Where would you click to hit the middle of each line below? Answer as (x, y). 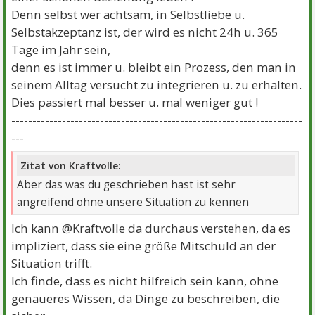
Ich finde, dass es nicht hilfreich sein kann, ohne (145, 281)
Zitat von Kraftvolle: (71, 166)
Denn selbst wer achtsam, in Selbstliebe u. (128, 14)
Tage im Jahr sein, (61, 49)
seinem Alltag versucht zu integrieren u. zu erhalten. (157, 84)
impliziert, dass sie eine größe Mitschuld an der (144, 246)
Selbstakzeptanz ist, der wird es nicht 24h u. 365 (145, 32)
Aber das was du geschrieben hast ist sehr (127, 185)
